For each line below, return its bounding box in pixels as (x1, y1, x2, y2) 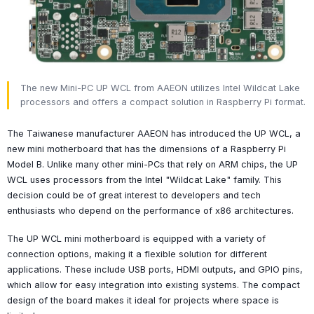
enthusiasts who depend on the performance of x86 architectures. (7, 205, 294, 216)
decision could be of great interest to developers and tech (7, 189, 261, 200)
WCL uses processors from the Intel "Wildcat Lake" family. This (7, 174, 282, 185)
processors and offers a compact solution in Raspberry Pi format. (20, 96, 306, 107)
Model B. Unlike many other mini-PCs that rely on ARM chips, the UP (7, 158, 298, 170)
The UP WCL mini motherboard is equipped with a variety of (7, 233, 266, 244)
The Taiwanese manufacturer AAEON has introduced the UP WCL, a (7, 128, 301, 139)
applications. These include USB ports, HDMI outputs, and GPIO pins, (7, 264, 303, 275)
